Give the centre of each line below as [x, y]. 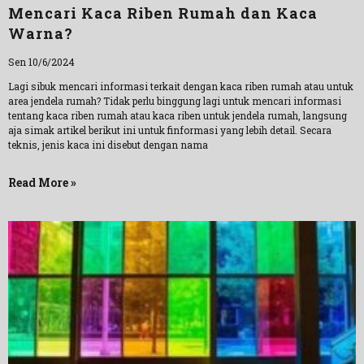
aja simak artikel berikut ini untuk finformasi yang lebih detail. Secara [170, 130]
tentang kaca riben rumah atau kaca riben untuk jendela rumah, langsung [178, 115]
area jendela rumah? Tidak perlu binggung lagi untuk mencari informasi [175, 101]
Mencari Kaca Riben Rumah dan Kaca [163, 13]
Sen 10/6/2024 [41, 62]
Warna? [41, 33]
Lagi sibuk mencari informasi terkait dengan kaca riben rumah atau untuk [181, 86]
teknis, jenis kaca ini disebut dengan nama [108, 145]
